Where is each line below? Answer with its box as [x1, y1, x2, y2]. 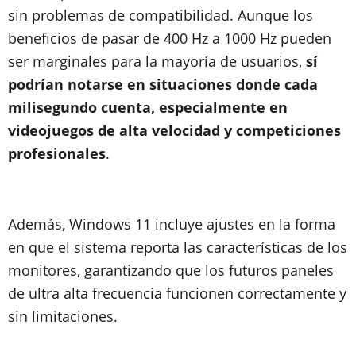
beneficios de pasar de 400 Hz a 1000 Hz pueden [8, 28, 331, 48]
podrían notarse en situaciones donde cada [8, 74, 318, 94]
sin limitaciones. [8, 306, 118, 326]
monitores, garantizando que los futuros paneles [8, 260, 334, 280]
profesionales [8, 143, 106, 163]
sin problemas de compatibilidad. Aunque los [8, 5, 313, 25]
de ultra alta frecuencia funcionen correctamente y [8, 283, 346, 303]
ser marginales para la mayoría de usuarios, [8, 51, 306, 71]
